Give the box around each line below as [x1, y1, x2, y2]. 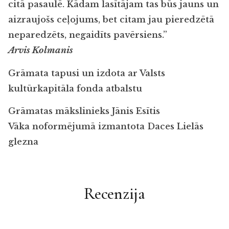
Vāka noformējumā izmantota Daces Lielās [8, 121, 203, 132]
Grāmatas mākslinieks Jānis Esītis [8, 105, 160, 117]
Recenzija [84, 184, 145, 204]
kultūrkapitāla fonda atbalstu [8, 83, 142, 94]
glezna [8, 136, 38, 147]
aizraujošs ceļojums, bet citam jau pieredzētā [8, 14, 214, 26]
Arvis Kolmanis [8, 45, 73, 56]
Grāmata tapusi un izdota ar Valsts [8, 67, 165, 79]
